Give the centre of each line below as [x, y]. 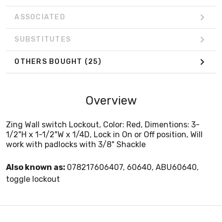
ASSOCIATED [40, 17]
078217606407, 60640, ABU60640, [133, 167]
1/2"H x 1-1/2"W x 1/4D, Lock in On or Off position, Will [104, 134]
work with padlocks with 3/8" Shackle [76, 144]
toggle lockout [33, 179]
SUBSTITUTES [43, 40]
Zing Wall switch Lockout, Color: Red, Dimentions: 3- [103, 124]
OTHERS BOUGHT [50, 62]
